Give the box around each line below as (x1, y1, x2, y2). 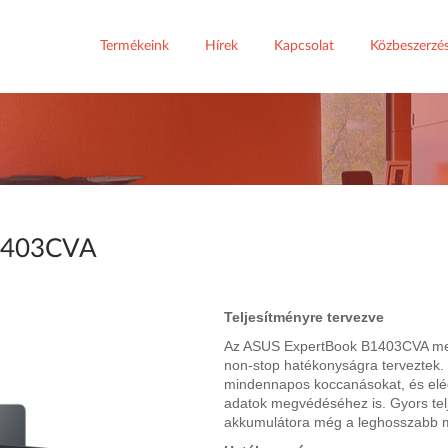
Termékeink (100, 39, 170, 53)
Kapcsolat (274, 39, 335, 53)
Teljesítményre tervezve (224, 308, 384, 325)
